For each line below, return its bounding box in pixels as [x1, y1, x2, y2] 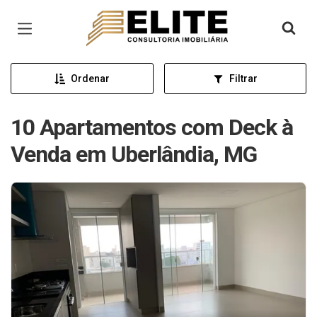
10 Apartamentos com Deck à [11, 114, 293, 142]
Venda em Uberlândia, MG [11, 141, 257, 168]
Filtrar [229, 73, 258, 85]
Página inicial [86, 13, 168, 30]
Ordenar [70, 73, 110, 85]
